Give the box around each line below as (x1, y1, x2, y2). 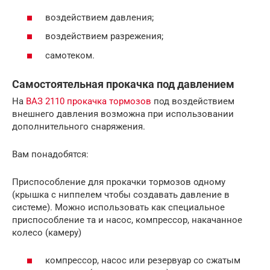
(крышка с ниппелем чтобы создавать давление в (12, 189, 230, 200)
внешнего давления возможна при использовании (12, 108, 234, 119)
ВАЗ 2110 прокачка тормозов (26, 95, 151, 107)
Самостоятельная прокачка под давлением (12, 77, 234, 90)
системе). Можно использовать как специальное (12, 201, 225, 213)
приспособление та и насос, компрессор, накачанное (12, 214, 242, 225)
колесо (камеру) (12, 227, 81, 238)
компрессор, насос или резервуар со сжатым (45, 255, 240, 266)
